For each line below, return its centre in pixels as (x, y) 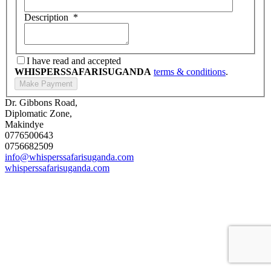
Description (47, 18)
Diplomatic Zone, (38, 114)
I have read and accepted (74, 61)
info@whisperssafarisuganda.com (69, 157)
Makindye (24, 125)
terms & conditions (190, 72)
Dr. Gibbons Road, (41, 103)
